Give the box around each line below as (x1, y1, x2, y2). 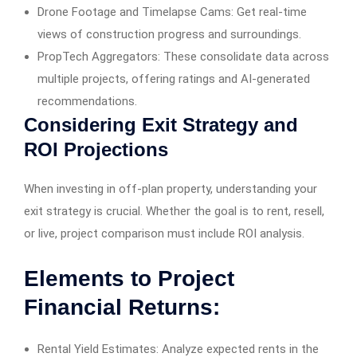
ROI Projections (24, 139, 168, 161)
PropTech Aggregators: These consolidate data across (37, 49, 329, 65)
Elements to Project (24, 266, 234, 292)
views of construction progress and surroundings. (37, 27, 301, 42)
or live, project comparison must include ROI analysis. (24, 226, 304, 241)
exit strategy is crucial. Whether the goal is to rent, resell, (24, 204, 324, 219)
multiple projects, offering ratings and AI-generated (37, 72, 310, 87)
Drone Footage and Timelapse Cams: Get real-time (37, 5, 307, 20)
